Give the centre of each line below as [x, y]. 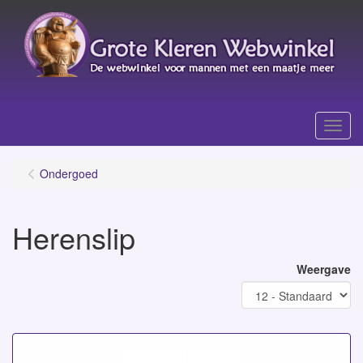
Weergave [324, 269]
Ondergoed [69, 173]
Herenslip [74, 237]
